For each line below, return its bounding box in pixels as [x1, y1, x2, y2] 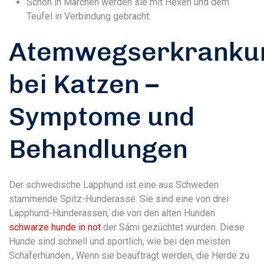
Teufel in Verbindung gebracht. [27, 11, 151, 22]
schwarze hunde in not [9, 222, 101, 233]
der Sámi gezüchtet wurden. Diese [101, 222, 245, 233]
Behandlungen [9, 133, 188, 164]
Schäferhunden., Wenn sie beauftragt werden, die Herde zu [9, 250, 249, 261]
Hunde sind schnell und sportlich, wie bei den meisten [9, 236, 230, 247]
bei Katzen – [9, 68, 159, 100]
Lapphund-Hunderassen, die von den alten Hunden [9, 207, 215, 219]
